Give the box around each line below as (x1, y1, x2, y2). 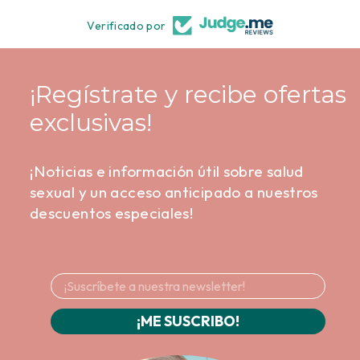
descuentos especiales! (30, 202, 194, 223)
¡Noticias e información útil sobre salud (30, 161, 304, 181)
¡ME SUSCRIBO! (137, 311, 239, 330)
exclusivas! (30, 107, 152, 137)
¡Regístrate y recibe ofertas (30, 79, 346, 108)
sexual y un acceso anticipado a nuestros (30, 182, 318, 202)
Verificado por (87, 18, 166, 33)
